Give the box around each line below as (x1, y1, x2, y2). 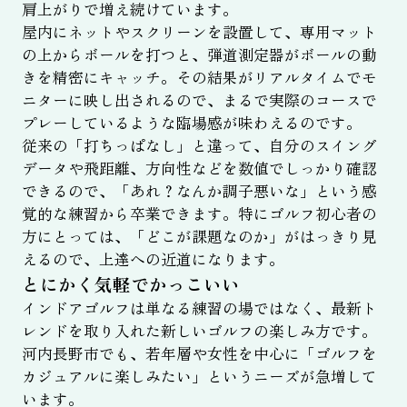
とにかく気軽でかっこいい (21, 270, 240, 297)
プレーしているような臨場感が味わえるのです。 (21, 111, 362, 134)
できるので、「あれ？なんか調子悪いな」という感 (21, 179, 377, 202)
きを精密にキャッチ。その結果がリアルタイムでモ (21, 65, 377, 88)
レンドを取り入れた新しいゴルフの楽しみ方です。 (21, 319, 377, 342)
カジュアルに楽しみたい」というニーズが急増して (21, 364, 377, 387)
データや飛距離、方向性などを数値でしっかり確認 (21, 156, 377, 179)
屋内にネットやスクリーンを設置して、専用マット (21, 20, 377, 43)
